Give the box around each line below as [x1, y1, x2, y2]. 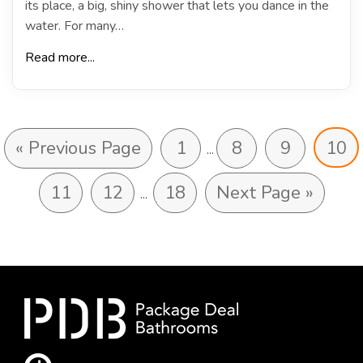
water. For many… [25, 16, 124, 35]
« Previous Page [15, 135, 141, 160]
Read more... [25, 48, 95, 66]
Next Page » [216, 180, 314, 205]
